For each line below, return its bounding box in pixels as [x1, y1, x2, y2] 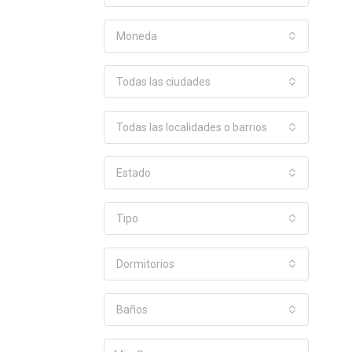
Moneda [116, 30, 157, 42]
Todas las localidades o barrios [116, 121, 267, 134]
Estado [116, 167, 151, 179]
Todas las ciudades [116, 75, 211, 88]
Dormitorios [116, 258, 174, 270]
